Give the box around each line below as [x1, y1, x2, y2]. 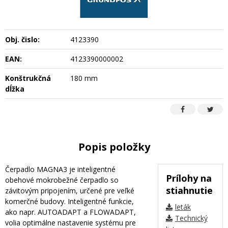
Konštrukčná [5, 73, 51, 83]
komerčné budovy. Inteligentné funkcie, [5, 196, 134, 206]
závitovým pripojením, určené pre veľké [5, 185, 134, 195]
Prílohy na [165, 172, 212, 184]
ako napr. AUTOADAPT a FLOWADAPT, [5, 207, 136, 217]
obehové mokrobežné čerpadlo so [5, 175, 119, 185]
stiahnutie [165, 184, 213, 196]
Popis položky [78, 139, 150, 154]
